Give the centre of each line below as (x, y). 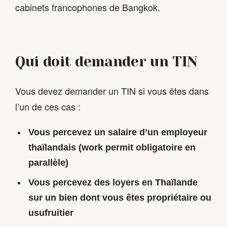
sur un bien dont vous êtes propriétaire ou (120, 198)
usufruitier (51, 213)
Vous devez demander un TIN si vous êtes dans (112, 90)
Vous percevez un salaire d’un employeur (118, 133)
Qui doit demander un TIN (106, 61)
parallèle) (48, 163)
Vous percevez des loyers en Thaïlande (113, 183)
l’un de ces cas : (48, 106)
